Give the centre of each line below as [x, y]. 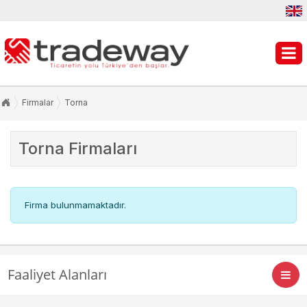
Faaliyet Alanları [57, 275]
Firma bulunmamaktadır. [74, 205]
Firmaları [101, 148]
